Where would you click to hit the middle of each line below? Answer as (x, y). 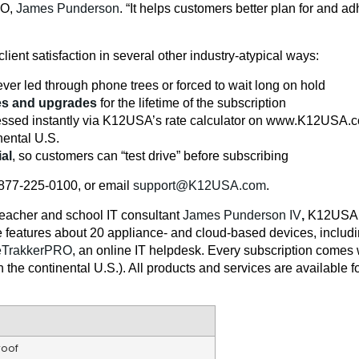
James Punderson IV (242, 216)
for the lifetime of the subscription (192, 103)
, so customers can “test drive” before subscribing (150, 156)
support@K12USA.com (200, 186)
